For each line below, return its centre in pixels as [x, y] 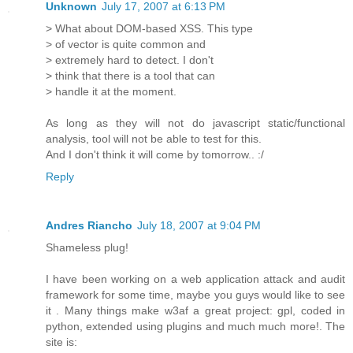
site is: [61, 342]
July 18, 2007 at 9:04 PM [199, 226]
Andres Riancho [89, 226]
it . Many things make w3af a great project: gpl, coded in [195, 311]
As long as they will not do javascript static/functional [195, 123]
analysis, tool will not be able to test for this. [154, 139]
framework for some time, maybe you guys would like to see [195, 295]
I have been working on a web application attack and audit [195, 279]
